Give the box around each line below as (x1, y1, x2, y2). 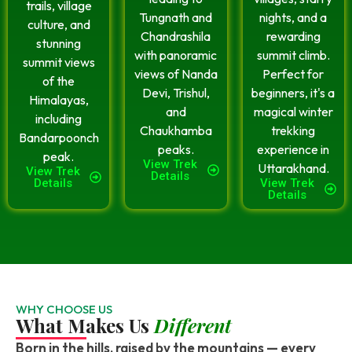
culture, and (27, 16, 90, 32)
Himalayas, (28, 91, 89, 108)
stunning (36, 35, 82, 51)
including (35, 110, 82, 126)
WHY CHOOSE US (16, 301, 112, 317)
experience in (257, 141, 330, 157)
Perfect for (262, 65, 324, 82)
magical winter (253, 103, 333, 119)
